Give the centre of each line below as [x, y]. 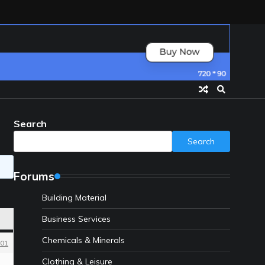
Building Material [74, 198]
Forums [34, 177]
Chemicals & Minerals [83, 240]
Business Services [76, 219]
